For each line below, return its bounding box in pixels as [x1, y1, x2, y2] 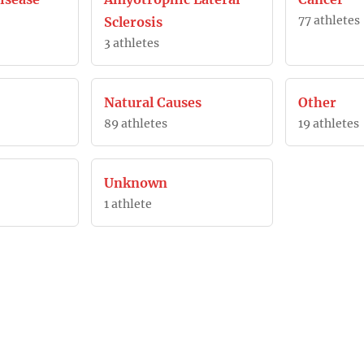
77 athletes [298, 13, 361, 28]
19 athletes [298, 116, 360, 131]
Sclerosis [103, 14, 162, 30]
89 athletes [103, 116, 167, 131]
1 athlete [103, 197, 152, 211]
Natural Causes [103, 94, 201, 110]
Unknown [103, 175, 167, 191]
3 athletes [103, 36, 159, 50]
